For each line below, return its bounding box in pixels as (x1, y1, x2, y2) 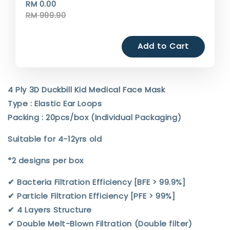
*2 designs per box (8, 155, 84, 166)
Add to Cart (138, 40, 189, 51)
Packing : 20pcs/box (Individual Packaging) (8, 111, 182, 123)
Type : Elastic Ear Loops (8, 98, 102, 109)
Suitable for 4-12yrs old (8, 133, 102, 144)
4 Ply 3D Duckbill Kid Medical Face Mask (8, 84, 165, 95)
